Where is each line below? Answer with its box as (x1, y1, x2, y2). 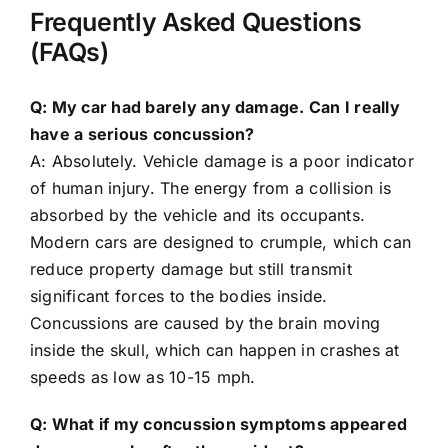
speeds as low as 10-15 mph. (29, 367, 256, 388)
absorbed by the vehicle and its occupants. (29, 205, 366, 226)
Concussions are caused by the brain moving (29, 313, 381, 334)
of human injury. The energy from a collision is (29, 178, 392, 199)
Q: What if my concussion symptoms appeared (29, 414, 408, 435)
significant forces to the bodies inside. (29, 286, 328, 307)
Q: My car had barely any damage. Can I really (29, 97, 400, 118)
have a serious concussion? (29, 124, 255, 145)
